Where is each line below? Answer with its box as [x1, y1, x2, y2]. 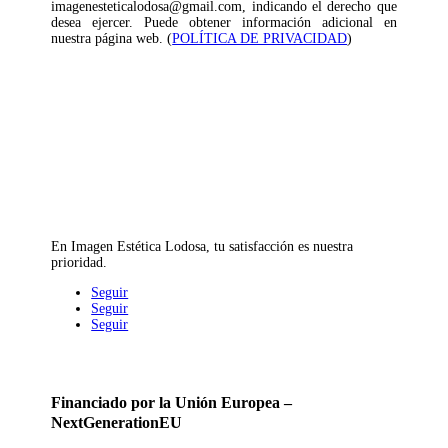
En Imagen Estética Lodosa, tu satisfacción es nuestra [51, 238, 354, 254]
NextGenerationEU [51, 413, 183, 433]
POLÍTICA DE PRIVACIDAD [172, 30, 348, 46]
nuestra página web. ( [51, 30, 173, 46]
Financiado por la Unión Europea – [51, 393, 293, 413]
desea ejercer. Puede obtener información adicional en [51, 14, 397, 30]
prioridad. [51, 254, 108, 270]
